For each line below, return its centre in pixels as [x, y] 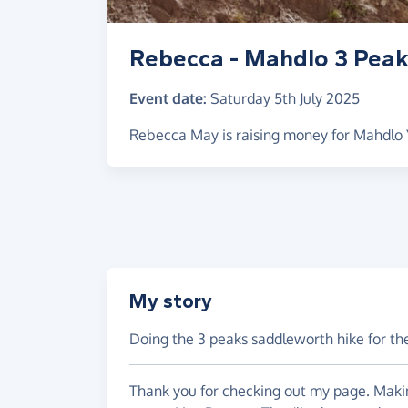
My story [171, 301]
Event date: [168, 98]
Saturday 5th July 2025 [285, 98]
